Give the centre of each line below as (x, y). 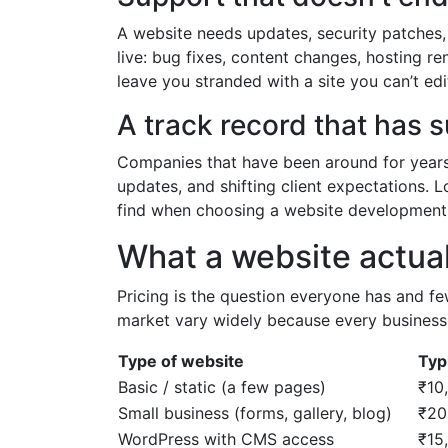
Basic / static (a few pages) (222, 386)
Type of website (181, 360)
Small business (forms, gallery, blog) (255, 412)
